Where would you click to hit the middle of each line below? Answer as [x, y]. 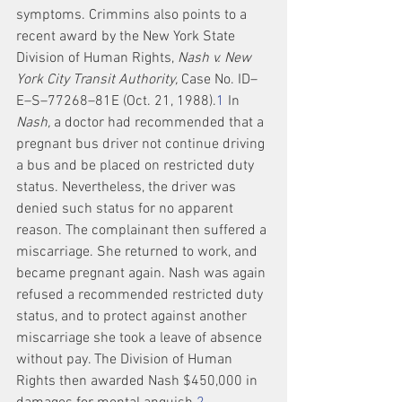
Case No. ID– [218, 80]
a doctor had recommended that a [159, 123]
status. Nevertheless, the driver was [128, 188]
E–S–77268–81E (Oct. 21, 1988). [116, 101]
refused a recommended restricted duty [141, 295]
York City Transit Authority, [97, 80]
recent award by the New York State [127, 37]
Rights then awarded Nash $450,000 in [139, 381]
